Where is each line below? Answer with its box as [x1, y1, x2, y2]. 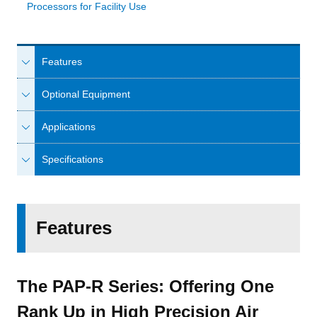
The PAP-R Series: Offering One [17, 277, 274, 296]
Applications [42, 121, 96, 132]
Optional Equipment [42, 88, 130, 100]
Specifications [42, 154, 103, 165]
